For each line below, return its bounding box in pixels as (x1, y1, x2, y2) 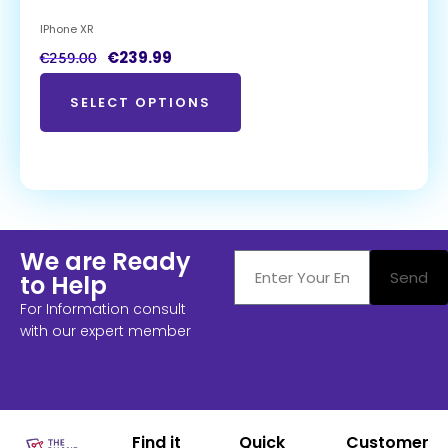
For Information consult (20, 299, 186, 320)
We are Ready (20, 245, 191, 279)
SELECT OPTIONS (70, 94, 211, 112)
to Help (20, 269, 107, 303)
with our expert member (20, 321, 191, 342)
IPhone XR (40, 21, 94, 38)
